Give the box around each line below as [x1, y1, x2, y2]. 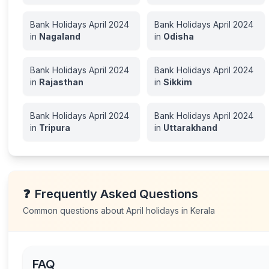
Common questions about [23, 205, 127, 216]
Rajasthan [39, 77, 84, 87]
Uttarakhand [163, 122, 218, 133]
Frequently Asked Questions [35, 187, 199, 201]
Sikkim [163, 77, 193, 87]
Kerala [190, 205, 216, 216]
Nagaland [39, 31, 81, 41]
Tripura [39, 122, 71, 133]
